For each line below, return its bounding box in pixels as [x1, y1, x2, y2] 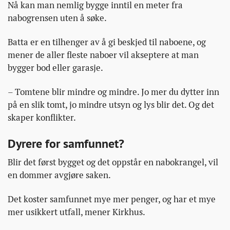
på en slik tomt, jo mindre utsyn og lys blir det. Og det [8, 99, 214, 111]
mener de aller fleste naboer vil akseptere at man [8, 49, 199, 61]
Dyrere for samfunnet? [8, 136, 124, 152]
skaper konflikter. [8, 112, 76, 124]
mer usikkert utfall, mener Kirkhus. [8, 206, 145, 218]
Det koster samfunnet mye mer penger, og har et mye [8, 194, 216, 205]
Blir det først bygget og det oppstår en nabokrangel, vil [8, 157, 218, 168]
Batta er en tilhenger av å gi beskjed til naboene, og [8, 36, 206, 48]
